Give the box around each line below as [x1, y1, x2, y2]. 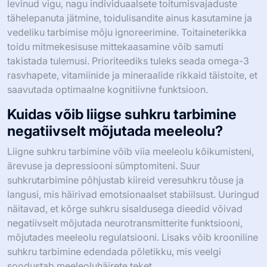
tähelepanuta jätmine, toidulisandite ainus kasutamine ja [7, 12, 252, 24]
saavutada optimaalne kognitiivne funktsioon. [7, 83, 208, 96]
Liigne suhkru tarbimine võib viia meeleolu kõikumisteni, [7, 145, 254, 158]
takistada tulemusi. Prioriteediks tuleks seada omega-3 [7, 55, 249, 67]
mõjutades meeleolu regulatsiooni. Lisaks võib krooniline [7, 231, 258, 244]
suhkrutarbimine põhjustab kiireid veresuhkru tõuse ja [7, 174, 244, 187]
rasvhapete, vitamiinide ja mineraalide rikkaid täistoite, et [7, 69, 257, 82]
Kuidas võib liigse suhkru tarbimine [7, 105, 237, 123]
